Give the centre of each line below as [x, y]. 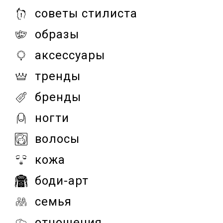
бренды [58, 97]
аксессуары [70, 55]
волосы [57, 139]
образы [57, 34]
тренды [58, 76]
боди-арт [62, 180]
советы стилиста [86, 13]
